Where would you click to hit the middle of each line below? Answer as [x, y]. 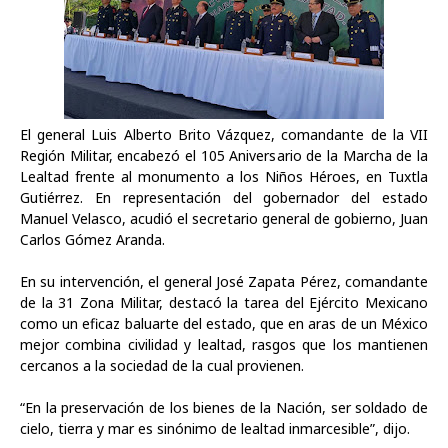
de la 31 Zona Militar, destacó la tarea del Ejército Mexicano [224, 302]
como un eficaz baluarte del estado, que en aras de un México [224, 323]
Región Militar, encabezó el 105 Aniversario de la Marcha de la [224, 155]
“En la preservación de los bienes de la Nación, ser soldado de [224, 407]
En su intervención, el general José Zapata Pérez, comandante [224, 281]
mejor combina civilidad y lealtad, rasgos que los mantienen [224, 344]
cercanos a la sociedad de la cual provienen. [162, 365]
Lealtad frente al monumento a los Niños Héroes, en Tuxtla [224, 176]
